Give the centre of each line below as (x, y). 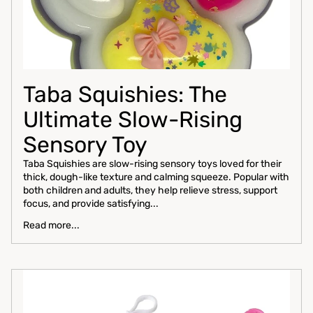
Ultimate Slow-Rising (133, 120)
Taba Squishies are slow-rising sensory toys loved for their (152, 164)
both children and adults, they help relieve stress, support (150, 191)
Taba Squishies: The (125, 95)
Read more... (51, 226)
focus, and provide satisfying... (91, 204)
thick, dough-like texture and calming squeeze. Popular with (156, 177)
